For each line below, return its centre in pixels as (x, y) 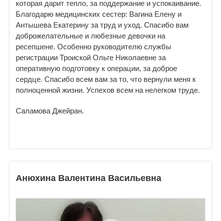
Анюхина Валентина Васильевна (89, 178)
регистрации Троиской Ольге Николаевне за (91, 57)
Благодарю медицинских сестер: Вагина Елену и (99, 14)
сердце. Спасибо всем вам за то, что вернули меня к (106, 79)
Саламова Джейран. (50, 111)
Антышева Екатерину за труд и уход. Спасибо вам (102, 25)
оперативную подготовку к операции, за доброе (96, 68)
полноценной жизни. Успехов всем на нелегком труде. (108, 90)
